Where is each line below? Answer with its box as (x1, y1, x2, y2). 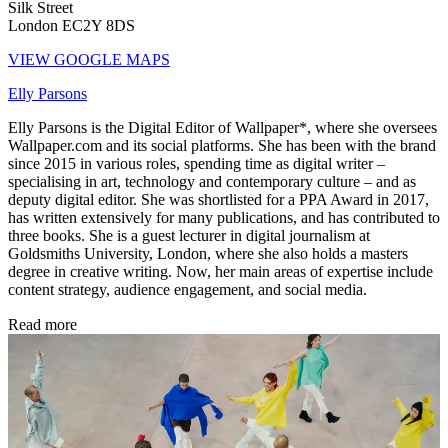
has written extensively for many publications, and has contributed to (8, 209, 440, 227)
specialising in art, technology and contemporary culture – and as (8, 173, 416, 191)
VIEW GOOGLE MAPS (8, 51, 170, 69)
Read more (8, 316, 77, 334)
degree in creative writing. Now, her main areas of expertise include (8, 263, 433, 281)
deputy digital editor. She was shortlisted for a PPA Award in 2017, (8, 191, 429, 209)
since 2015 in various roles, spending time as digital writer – (8, 155, 385, 173)
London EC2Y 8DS (8, 17, 135, 35)
